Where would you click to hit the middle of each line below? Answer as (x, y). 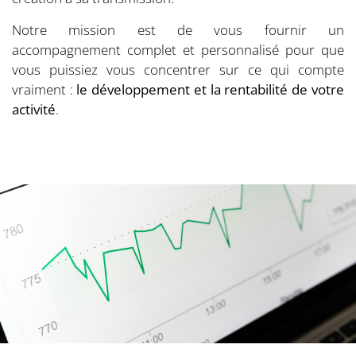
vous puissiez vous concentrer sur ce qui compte (178, 69)
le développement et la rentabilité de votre (210, 89)
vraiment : (44, 89)
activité (34, 109)
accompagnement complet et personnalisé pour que (178, 49)
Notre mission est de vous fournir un (178, 29)
